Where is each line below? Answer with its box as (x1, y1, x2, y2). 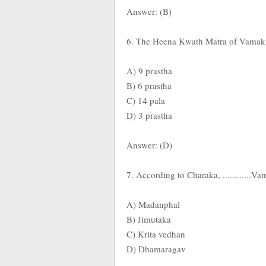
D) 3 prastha (126, 109, 172, 121)
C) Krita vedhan (126, 228, 188, 240)
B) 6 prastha (126, 80, 172, 91)
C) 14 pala (126, 94, 168, 106)
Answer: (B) (126, 5, 172, 17)
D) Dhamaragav (126, 243, 186, 255)
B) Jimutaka (126, 213, 171, 225)
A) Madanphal (126, 198, 183, 210)
